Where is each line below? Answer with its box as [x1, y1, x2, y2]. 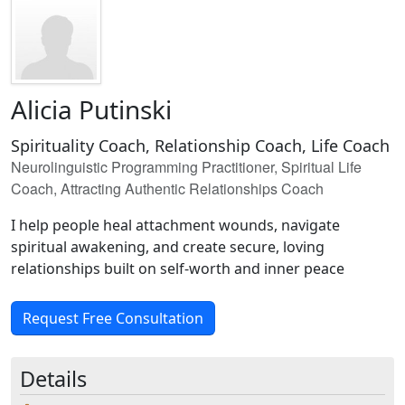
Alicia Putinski [11, 92, 172, 127]
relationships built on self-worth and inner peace [11, 259, 344, 278]
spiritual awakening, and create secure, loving [11, 237, 325, 257]
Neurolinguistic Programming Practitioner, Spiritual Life [11, 156, 362, 177]
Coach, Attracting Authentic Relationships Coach [11, 178, 324, 199]
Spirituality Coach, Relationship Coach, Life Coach [11, 135, 390, 156]
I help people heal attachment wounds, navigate [11, 215, 340, 235]
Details [20, 364, 87, 393]
